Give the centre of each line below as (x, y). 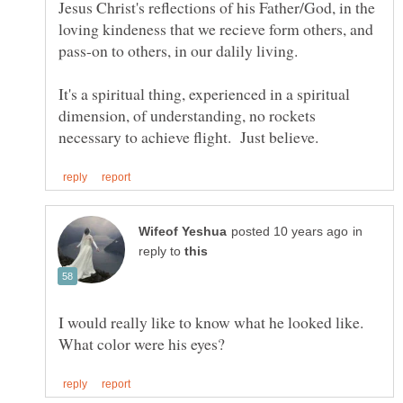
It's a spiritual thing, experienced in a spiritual (204, 93)
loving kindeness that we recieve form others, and (216, 28)
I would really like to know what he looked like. (211, 322)
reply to (161, 252)
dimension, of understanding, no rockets (187, 115)
